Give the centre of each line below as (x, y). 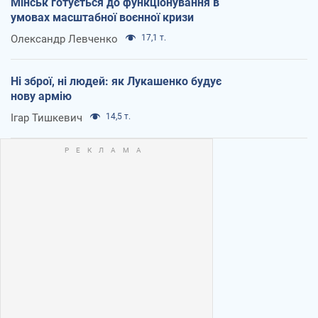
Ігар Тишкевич (46, 117)
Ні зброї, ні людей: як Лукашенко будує (116, 81)
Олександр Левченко (64, 39)
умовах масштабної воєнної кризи (102, 17)
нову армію (41, 96)
